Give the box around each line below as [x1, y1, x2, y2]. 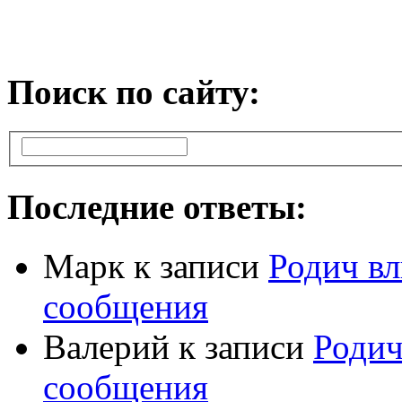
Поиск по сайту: [7, 72, 260, 111]
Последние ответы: [7, 187, 307, 226]
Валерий [43, 327, 170, 366]
